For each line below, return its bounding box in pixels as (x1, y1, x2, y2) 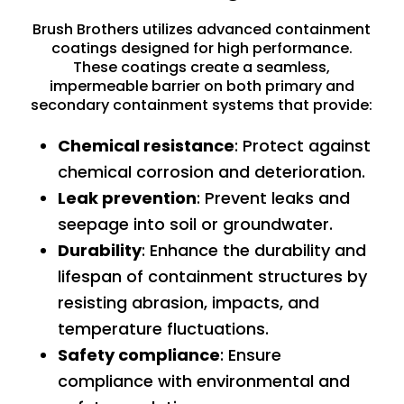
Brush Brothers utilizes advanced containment (32, 18, 372, 40)
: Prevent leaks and (196, 186, 350, 209)
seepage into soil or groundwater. (57, 212, 333, 235)
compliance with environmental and (57, 369, 350, 392)
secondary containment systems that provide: (31, 94, 373, 115)
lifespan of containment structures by (57, 264, 367, 288)
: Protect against (234, 133, 371, 157)
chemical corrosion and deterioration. (57, 160, 365, 183)
